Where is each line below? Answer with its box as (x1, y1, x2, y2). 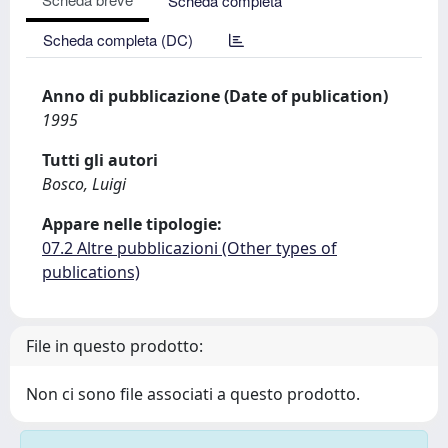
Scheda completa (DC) (43, 29, 193, 50)
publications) (42, 261, 140, 283)
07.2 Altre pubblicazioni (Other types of (42, 237, 337, 259)
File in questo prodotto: (26, 335, 203, 357)
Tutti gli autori (42, 149, 158, 171)
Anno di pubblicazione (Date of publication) (42, 85, 388, 107)
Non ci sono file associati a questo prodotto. (26, 383, 360, 405)
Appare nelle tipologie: (42, 213, 222, 235)
